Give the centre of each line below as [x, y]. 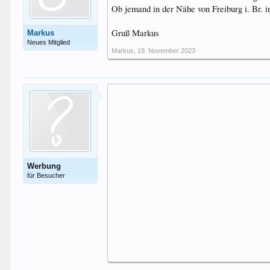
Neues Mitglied [49, 42]
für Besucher [46, 175]
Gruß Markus [136, 33]
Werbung [44, 166]
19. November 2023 [167, 51]
